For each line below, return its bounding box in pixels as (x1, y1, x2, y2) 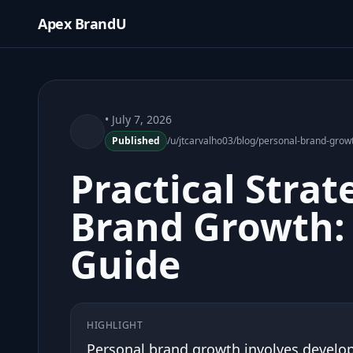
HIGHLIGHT (87, 318, 143, 332)
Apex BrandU (38, 14, 127, 33)
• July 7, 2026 (105, 112, 172, 127)
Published (112, 134, 160, 147)
